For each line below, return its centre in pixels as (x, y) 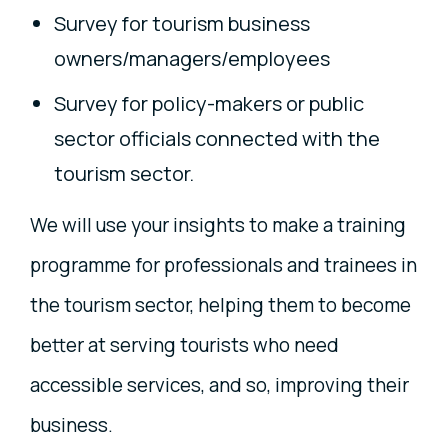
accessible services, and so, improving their (219, 384)
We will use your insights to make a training (218, 224)
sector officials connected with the (217, 138)
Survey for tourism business (182, 23)
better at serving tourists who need (184, 344)
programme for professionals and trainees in (223, 264)
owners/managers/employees (192, 58)
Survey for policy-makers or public (209, 103)
